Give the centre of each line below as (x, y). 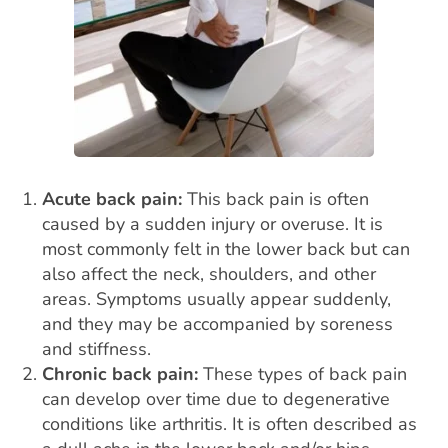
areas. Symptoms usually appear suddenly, (217, 299)
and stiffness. (97, 349)
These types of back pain (305, 374)
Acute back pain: (112, 199)
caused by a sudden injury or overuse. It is (213, 224)
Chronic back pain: (123, 374)
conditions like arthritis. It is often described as (230, 424)
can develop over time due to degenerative (216, 399)
